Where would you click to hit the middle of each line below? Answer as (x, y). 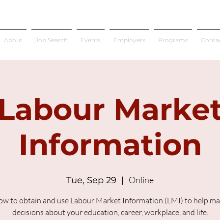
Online (141, 180)
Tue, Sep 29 (91, 180)
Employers (129, 40)
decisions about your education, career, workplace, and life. (110, 212)
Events (91, 40)
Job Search (52, 40)
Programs (173, 40)
